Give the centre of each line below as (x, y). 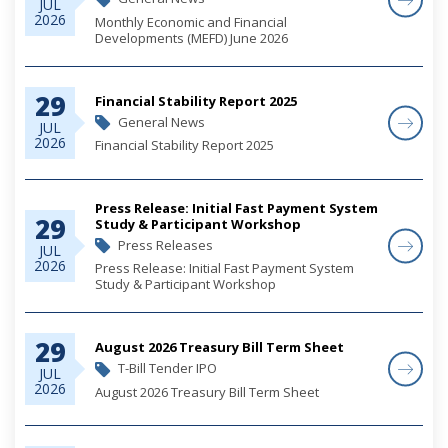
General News (160, 121)
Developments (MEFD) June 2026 (191, 37)
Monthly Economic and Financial (191, 21)
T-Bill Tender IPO (166, 368)
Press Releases (164, 244)
